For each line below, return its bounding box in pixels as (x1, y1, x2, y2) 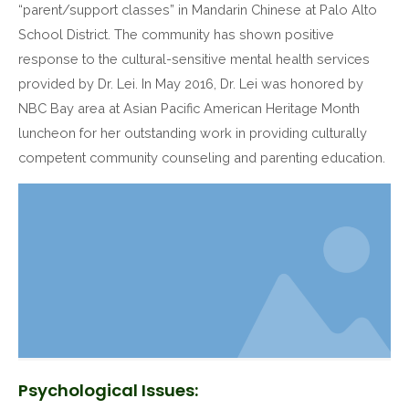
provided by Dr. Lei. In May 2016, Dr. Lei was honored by (18, 76, 363, 92)
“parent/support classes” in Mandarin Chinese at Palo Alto (18, 2, 377, 18)
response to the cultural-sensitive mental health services (18, 51, 370, 68)
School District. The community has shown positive (18, 26, 334, 43)
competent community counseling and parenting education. (18, 150, 385, 166)
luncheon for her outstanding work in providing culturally (18, 125, 367, 142)
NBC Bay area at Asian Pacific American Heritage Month (18, 100, 360, 117)
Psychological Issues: (18, 378, 198, 402)
